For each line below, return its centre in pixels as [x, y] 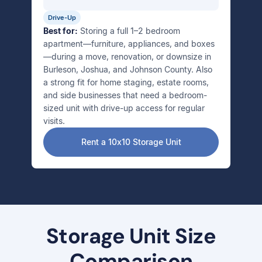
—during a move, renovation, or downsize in [127, 56]
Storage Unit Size [131, 236]
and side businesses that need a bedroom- [125, 95]
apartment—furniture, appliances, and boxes [129, 44]
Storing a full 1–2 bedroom [129, 31]
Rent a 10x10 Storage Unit [131, 142]
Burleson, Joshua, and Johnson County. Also [128, 69]
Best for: [61, 31]
